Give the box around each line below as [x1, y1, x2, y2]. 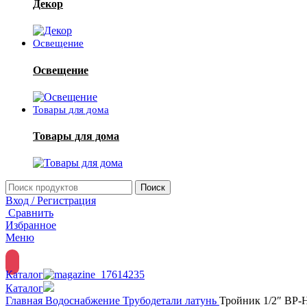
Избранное [5, 219, 56, 232]
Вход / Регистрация [5, 195, 96, 207]
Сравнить [8, 207, 53, 219]
